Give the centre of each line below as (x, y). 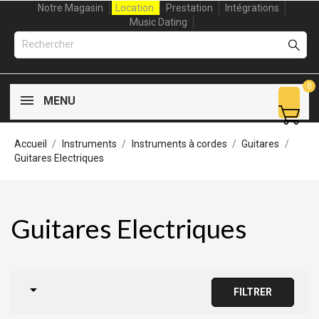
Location (134, 8)
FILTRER (253, 292)
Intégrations (252, 8)
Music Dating (158, 22)
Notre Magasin (70, 8)
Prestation (189, 8)
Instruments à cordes (179, 144)
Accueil (31, 144)
